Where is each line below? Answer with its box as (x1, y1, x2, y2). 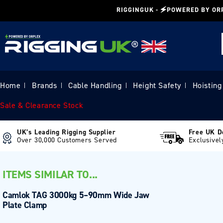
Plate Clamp (2, 199, 47, 211)
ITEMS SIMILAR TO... (2, 167, 98, 182)
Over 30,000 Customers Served (17, 135, 117, 145)
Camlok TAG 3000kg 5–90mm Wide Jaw (2, 189, 150, 201)
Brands (32, 80, 57, 91)
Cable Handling (68, 80, 122, 91)
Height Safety (133, 80, 182, 91)
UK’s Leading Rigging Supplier (17, 127, 116, 137)
